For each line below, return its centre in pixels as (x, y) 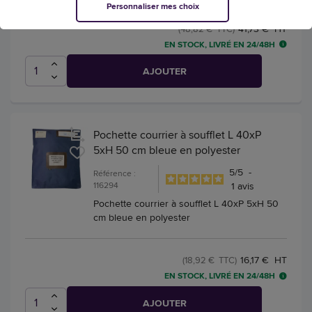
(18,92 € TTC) (210, 260)
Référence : (115, 173)
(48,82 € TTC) (206, 29)
